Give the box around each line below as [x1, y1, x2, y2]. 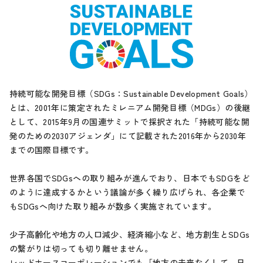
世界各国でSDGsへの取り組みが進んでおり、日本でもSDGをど [9, 172, 250, 184]
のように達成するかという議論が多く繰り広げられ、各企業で [9, 186, 245, 198]
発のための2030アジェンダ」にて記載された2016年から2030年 [9, 130, 246, 142]
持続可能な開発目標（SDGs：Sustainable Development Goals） [9, 87, 253, 100]
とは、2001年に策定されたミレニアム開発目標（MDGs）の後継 [9, 102, 251, 114]
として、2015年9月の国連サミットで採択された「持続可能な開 [9, 116, 249, 128]
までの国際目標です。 [9, 144, 94, 156]
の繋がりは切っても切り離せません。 [9, 242, 153, 255]
